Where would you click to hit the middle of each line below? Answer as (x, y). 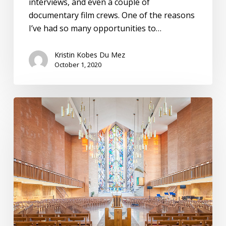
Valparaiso (33, 103)
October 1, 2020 (78, 65)
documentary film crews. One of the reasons (111, 15)
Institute (29, 129)
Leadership (34, 156)
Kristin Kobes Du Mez (90, 55)
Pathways (31, 195)
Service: (27, 182)
